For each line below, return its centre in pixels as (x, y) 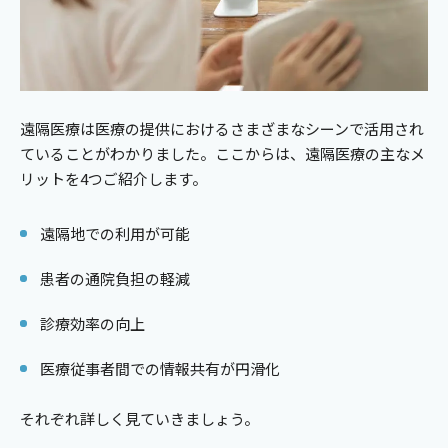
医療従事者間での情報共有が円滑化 (160, 369)
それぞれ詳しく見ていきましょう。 (139, 419)
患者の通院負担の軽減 (115, 279)
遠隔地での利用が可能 (115, 234)
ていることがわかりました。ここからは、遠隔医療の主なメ (222, 154)
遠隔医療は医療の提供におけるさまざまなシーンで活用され (222, 129)
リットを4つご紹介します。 (113, 179)
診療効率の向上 (92, 324)
